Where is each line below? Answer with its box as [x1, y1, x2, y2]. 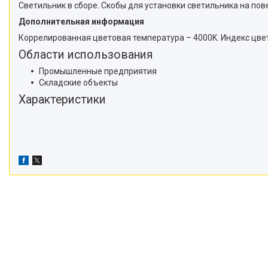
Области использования [19, 47, 153, 62]
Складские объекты [39, 77, 118, 87]
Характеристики [19, 92, 106, 106]
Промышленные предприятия [39, 66, 157, 76]
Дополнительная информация [19, 16, 144, 26]
